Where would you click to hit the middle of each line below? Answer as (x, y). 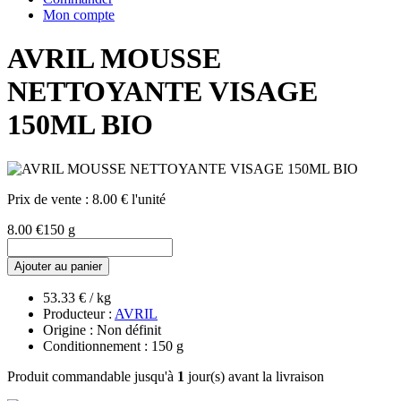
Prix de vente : (50, 199)
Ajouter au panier (58, 266)
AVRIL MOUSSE (114, 59)
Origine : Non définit (102, 329)
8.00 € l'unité (129, 199)
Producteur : (79, 313)
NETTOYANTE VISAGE (162, 92)
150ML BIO (80, 125)
